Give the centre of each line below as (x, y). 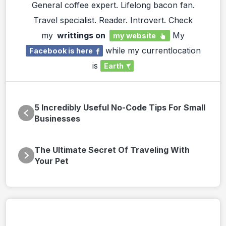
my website (134, 36)
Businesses (57, 119)
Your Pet (51, 161)
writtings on (81, 36)
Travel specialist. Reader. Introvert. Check (113, 20)
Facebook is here (61, 51)
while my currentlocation (152, 51)
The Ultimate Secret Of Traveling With (112, 150)
